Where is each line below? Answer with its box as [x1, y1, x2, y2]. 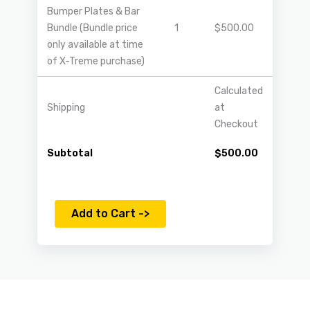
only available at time [47, 38, 143, 51]
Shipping [47, 101, 85, 113]
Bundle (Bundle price [47, 21, 138, 34]
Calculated [215, 84, 263, 97]
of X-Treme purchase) [47, 55, 145, 67]
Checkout [215, 118, 258, 130]
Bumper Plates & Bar [47, 5, 140, 17]
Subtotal [47, 147, 93, 159]
